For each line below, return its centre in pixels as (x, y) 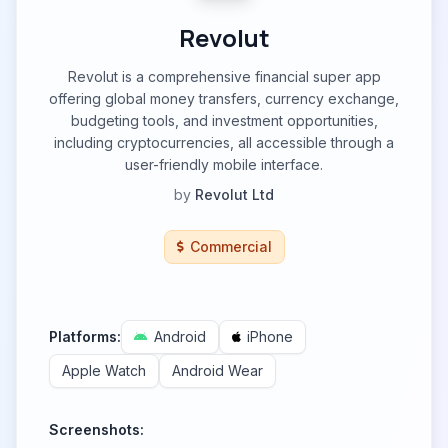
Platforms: (85, 336)
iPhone (270, 336)
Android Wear (217, 370)
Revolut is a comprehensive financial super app (224, 76)
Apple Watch (104, 370)
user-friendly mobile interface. (224, 164)
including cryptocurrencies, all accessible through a (224, 142)
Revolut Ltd (234, 194)
